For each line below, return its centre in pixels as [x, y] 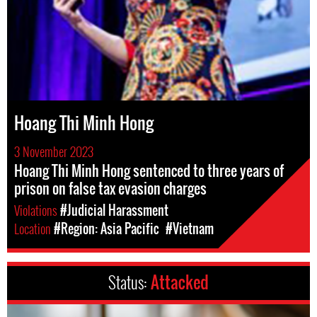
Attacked [180, 283]
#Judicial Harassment [114, 211]
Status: [129, 283]
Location [34, 229]
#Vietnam [190, 229]
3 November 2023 [54, 152]
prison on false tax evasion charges [110, 189]
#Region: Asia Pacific [106, 229]
